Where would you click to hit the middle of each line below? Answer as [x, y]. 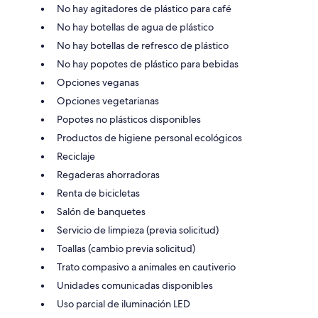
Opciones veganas [98, 82]
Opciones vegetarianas [108, 100]
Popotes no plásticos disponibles [129, 119]
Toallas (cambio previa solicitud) [126, 248]
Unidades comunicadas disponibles [135, 285]
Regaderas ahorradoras [108, 174]
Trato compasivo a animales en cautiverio [146, 267]
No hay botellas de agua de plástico [135, 27]
